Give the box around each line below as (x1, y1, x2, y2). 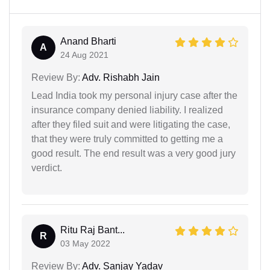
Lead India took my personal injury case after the (31, 90, 237, 101)
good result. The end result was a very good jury (31, 148, 236, 159)
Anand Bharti (60, 36, 116, 46)
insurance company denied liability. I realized (31, 104, 223, 115)
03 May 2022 (60, 238, 110, 248)
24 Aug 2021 (60, 49, 108, 60)
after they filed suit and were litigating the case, (31, 119, 230, 130)
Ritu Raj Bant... (60, 224, 125, 235)
